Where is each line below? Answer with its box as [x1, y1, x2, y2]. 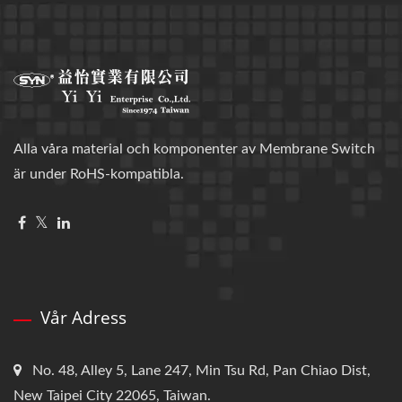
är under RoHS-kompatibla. [13, 166, 184, 181]
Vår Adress [40, 305, 127, 329]
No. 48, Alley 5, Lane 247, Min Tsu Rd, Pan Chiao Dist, [32, 363, 371, 378]
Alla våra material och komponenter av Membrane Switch [13, 141, 375, 156]
